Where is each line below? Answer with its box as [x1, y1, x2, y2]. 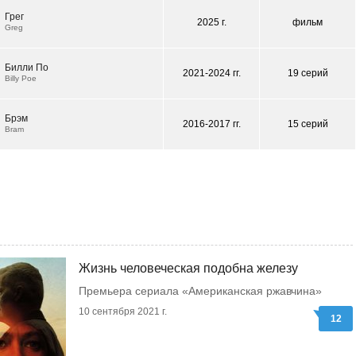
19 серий [287, 68, 328, 79]
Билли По [5, 62, 48, 73]
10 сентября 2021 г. [79, 306, 167, 317]
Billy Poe [5, 74, 37, 83]
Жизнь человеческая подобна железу [79, 261, 298, 275]
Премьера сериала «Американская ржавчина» [79, 284, 322, 297]
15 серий [287, 118, 328, 130]
